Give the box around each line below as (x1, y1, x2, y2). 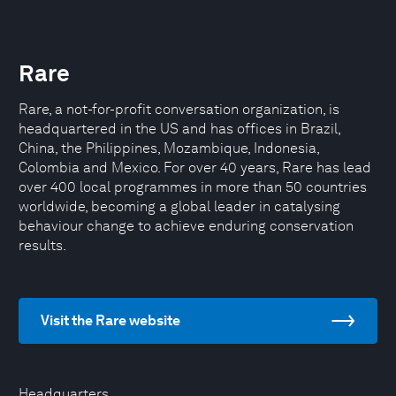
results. (19, 237, 66, 254)
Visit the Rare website (41, 312, 180, 329)
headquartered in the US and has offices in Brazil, (19, 120, 340, 137)
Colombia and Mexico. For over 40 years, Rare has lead (19, 159, 371, 176)
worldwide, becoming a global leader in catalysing (19, 198, 340, 215)
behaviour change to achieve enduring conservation (19, 217, 354, 234)
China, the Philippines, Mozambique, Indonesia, (19, 140, 319, 156)
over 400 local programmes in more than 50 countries (19, 179, 367, 195)
